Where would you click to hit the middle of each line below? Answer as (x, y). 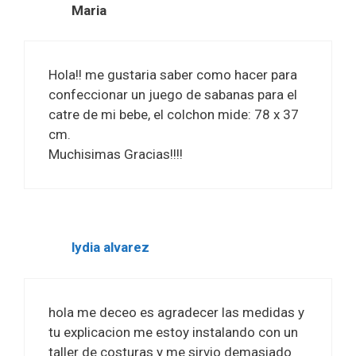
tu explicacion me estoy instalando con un (173, 332)
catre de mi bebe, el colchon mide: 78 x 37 (174, 115)
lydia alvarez (110, 248)
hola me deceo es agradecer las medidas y (176, 312)
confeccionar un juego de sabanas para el (173, 95)
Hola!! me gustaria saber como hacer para (173, 75)
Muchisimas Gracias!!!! (116, 155)
